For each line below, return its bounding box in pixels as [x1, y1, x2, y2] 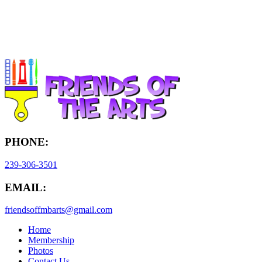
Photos [28, 246, 53, 256]
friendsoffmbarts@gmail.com [5, 205, 112, 215]
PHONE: [5, 136, 49, 149]
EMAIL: [5, 181, 46, 194]
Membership [28, 235, 74, 246]
